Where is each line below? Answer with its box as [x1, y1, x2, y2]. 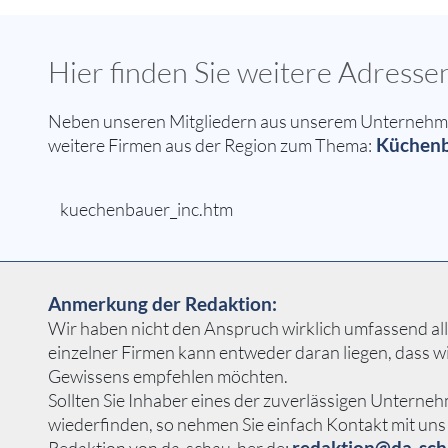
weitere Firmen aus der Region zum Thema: [48, 134, 372, 157]
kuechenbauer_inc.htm [60, 198, 233, 221]
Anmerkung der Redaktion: [48, 292, 277, 316]
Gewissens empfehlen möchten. [48, 365, 288, 388]
